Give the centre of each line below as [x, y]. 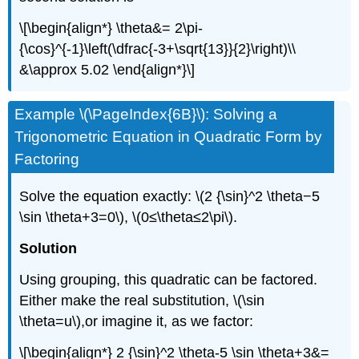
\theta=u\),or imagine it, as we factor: [137, 321]
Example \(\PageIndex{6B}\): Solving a [146, 115]
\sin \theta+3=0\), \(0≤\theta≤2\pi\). [129, 218]
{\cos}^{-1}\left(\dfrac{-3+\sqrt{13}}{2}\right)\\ [158, 48]
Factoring [47, 159]
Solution [48, 248]
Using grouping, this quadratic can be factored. [169, 279]
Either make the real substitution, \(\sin [142, 300]
